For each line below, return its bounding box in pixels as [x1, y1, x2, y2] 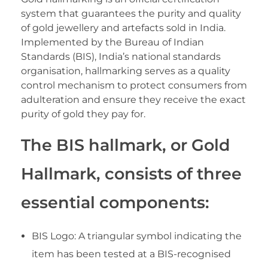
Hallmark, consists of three [21, 164, 242, 184]
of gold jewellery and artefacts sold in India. [21, 22, 226, 34]
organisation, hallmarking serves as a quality [21, 65, 230, 77]
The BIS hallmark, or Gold [21, 135, 230, 156]
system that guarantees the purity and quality [21, 8, 241, 20]
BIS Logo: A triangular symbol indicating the [31, 230, 242, 242]
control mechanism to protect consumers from [21, 80, 247, 92]
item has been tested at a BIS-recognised [31, 248, 231, 260]
